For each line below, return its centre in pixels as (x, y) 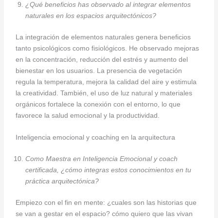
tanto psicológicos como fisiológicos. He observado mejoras (107, 48)
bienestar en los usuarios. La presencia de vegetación (99, 70)
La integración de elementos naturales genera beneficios (103, 37)
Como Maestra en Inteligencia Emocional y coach (101, 159)
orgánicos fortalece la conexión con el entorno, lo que (98, 104)
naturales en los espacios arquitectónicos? (91, 15)
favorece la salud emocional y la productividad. (87, 115)
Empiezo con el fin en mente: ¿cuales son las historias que (106, 203)
